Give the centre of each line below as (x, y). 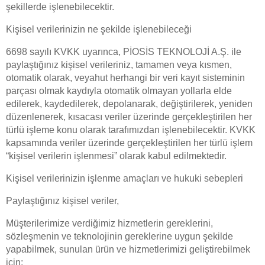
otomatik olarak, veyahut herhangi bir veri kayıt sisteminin (125, 78)
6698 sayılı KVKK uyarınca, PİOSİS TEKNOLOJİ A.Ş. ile (124, 52)
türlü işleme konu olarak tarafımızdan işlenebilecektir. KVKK (131, 130)
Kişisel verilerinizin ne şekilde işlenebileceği (99, 29)
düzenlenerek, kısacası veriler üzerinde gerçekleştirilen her (129, 117)
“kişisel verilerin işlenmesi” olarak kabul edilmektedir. (116, 156)
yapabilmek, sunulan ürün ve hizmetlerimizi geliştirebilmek (128, 249)
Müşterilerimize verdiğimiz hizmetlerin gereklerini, (109, 223)
